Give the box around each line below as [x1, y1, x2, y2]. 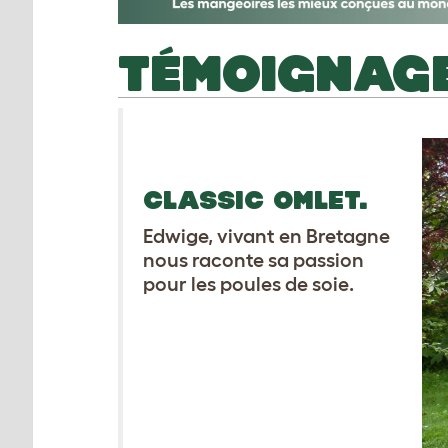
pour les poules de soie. [143, 273, 354, 295]
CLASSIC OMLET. [143, 186, 368, 214]
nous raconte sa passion [143, 249, 364, 271]
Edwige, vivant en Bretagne [143, 225, 390, 247]
